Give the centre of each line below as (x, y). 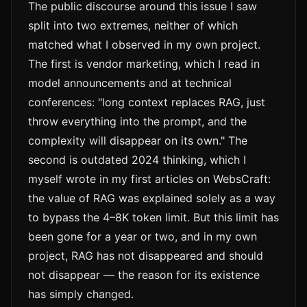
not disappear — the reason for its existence (144, 275)
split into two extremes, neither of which (133, 26)
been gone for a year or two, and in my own (143, 237)
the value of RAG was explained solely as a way (152, 198)
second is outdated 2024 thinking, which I (137, 160)
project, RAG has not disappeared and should (146, 256)
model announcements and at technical (130, 83)
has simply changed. (81, 294)
